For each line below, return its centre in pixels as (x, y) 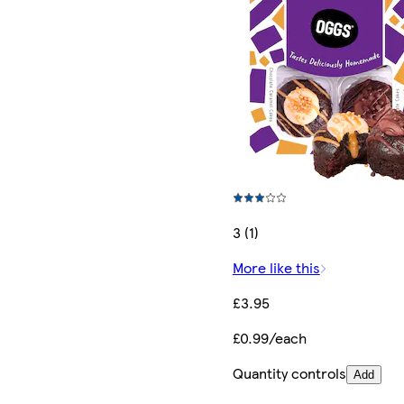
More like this (276, 268)
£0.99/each (269, 338)
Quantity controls (289, 373)
